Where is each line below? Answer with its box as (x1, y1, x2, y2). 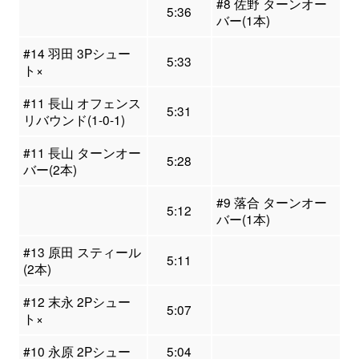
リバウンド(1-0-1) (22, 111, 125, 129)
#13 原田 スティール (22, 243, 141, 261)
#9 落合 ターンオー (216, 193, 327, 212)
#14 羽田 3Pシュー (22, 44, 131, 63)
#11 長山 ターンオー (22, 143, 141, 162)
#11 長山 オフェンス (22, 94, 141, 112)
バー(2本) (22, 160, 77, 179)
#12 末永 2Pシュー (22, 292, 131, 311)
